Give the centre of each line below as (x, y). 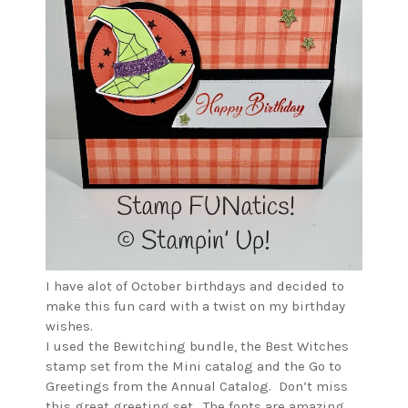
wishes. (73, 326)
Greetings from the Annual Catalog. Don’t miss (197, 387)
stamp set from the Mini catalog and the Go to (194, 367)
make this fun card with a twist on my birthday (195, 306)
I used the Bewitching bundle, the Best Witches (197, 347)
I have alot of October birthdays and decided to (195, 286)
